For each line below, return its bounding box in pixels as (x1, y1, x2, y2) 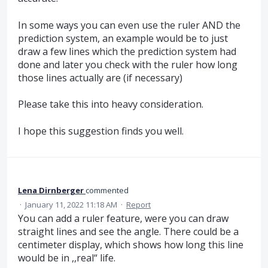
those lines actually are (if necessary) (18, 71, 182, 84)
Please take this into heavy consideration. (18, 98, 203, 111)
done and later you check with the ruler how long (18, 57, 237, 71)
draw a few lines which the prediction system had (18, 44, 236, 58)
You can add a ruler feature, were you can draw (18, 212, 229, 225)
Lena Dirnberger (18, 185, 84, 196)
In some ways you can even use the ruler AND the (18, 18, 240, 32)
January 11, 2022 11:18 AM (25, 199, 117, 210)
